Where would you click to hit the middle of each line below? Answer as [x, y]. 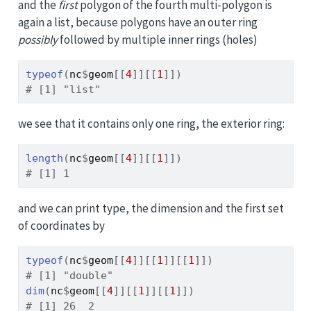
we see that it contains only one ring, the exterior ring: [151, 124]
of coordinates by [61, 225]
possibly [37, 40]
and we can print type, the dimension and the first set [151, 208]
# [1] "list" [63, 90]
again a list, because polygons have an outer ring [137, 23]
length [44, 159]
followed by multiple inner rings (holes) [157, 40]
